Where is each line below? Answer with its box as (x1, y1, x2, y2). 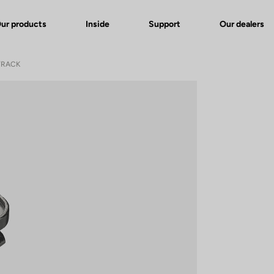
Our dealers (220, 18, 264, 29)
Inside (86, 18, 109, 29)
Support (149, 18, 180, 29)
